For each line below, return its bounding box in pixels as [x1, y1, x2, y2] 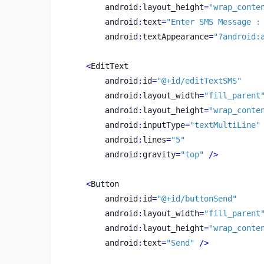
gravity [142, 149, 176, 159]
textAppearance [142, 31, 209, 41]
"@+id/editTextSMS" [156, 75, 242, 85]
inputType [142, 120, 185, 130]
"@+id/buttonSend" [156, 193, 237, 203]
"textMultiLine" [189, 120, 260, 130]
